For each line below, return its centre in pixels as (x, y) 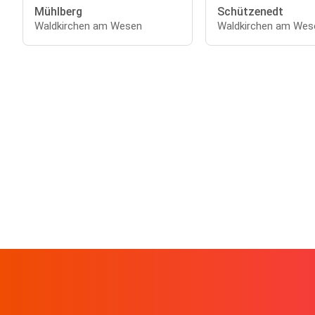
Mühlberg (58, 12)
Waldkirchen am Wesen (88, 26)
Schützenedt (250, 12)
